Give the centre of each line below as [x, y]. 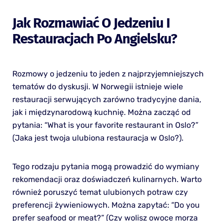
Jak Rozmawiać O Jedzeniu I [91, 23]
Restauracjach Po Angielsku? [94, 38]
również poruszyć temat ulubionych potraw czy [100, 192]
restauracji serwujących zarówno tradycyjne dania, [107, 99]
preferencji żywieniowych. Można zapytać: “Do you [106, 205]
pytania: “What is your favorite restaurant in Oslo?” [105, 125]
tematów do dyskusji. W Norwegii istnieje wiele [97, 86]
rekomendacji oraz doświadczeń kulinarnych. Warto [107, 179]
